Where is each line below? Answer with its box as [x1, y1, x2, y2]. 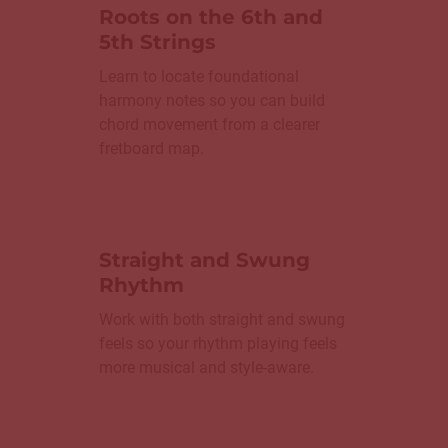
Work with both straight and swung [99, 310, 345, 330]
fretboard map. [99, 139, 204, 159]
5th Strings [99, 30, 216, 55]
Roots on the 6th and [99, 5, 323, 30]
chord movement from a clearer [99, 115, 320, 135]
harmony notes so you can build [99, 91, 325, 111]
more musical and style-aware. [99, 358, 314, 378]
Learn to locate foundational [99, 67, 299, 87]
